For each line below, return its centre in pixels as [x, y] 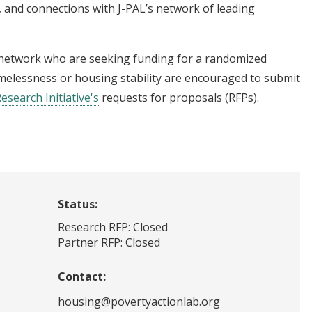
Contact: [82, 276]
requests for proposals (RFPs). [179, 97]
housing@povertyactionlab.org [139, 301]
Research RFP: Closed [113, 227]
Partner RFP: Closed [109, 242]
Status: [78, 204]
